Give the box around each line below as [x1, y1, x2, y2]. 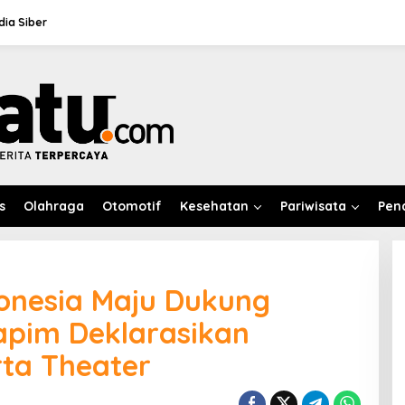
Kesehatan [180, 197, 249, 214]
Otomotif [102, 197, 162, 214]
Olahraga [24, 197, 84, 214]
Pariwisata [280, 197, 346, 214]
